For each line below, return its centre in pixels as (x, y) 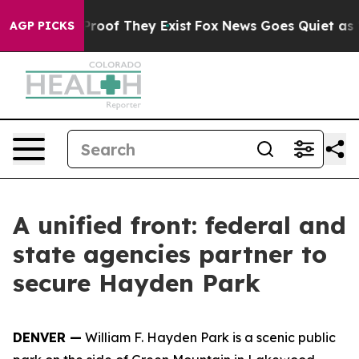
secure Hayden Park (137, 283)
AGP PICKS (42, 26)
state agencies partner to (170, 254)
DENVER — (47, 337)
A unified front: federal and (179, 225)
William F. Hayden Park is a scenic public (209, 337)
